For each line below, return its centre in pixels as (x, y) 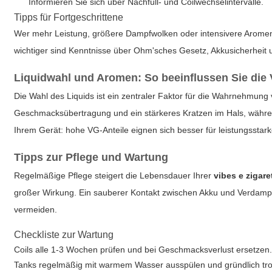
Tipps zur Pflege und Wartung (91, 157)
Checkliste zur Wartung (64, 235)
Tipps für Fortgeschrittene (69, 17)
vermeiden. (36, 209)
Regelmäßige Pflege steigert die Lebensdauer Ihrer (114, 175)
